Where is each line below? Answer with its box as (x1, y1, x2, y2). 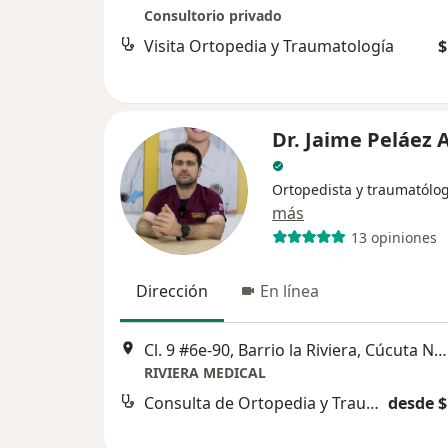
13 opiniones (350, 227, 437, 247)
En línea (260, 280, 319, 302)
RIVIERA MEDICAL (144, 363, 266, 383)
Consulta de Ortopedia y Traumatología (366, 392, 379, 415)
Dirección (136, 280, 208, 302)
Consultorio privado (144, 6, 282, 26)
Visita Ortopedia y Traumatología (144, 35, 394, 58)
